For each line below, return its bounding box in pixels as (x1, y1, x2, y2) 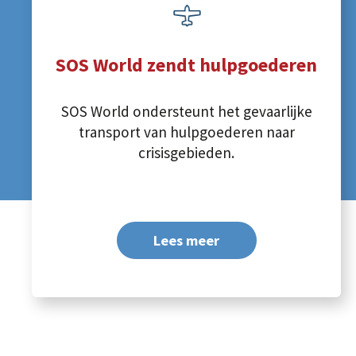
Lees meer (153, 230, 220, 250)
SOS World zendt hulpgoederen (56, 52, 318, 78)
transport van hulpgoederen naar (78, 122, 295, 141)
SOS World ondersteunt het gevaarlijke (60, 102, 312, 121)
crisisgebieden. (138, 143, 235, 162)
